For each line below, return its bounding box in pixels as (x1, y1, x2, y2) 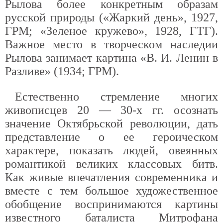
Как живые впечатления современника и (5, 171, 218, 184)
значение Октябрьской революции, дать (5, 117, 218, 130)
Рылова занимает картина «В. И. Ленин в (5, 51, 218, 64)
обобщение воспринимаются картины (5, 198, 218, 211)
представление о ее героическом (5, 130, 218, 143)
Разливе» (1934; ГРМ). (5, 65, 119, 78)
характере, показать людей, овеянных (5, 144, 218, 157)
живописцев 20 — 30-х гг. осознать (5, 104, 218, 116)
